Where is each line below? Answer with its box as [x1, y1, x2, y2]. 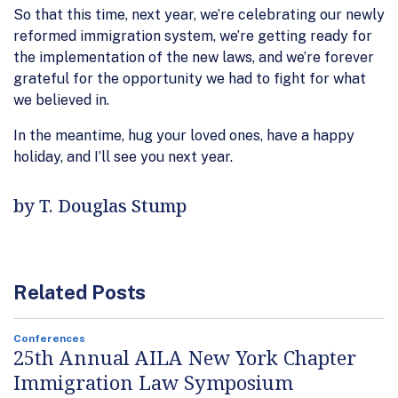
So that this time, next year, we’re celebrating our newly [13, 5, 385, 23]
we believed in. [13, 91, 109, 108]
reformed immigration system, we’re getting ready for [13, 27, 372, 44]
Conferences [13, 331, 85, 345]
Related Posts [13, 280, 147, 304]
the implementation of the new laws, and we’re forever [13, 48, 374, 66]
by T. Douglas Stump [13, 193, 187, 218]
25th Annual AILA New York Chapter [13, 343, 356, 370]
